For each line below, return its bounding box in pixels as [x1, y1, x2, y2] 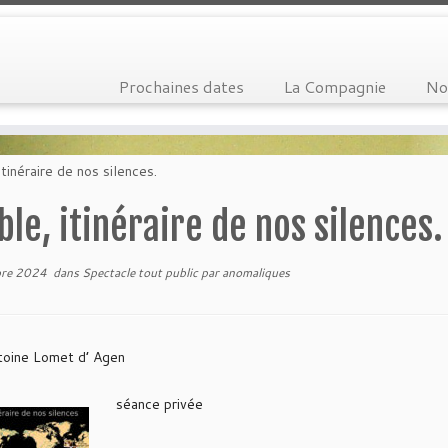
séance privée [116, 394, 204, 414]
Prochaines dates [118, 75, 244, 98]
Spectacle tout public [82, 264, 201, 281]
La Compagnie [283, 75, 386, 98]
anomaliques [222, 264, 290, 281]
